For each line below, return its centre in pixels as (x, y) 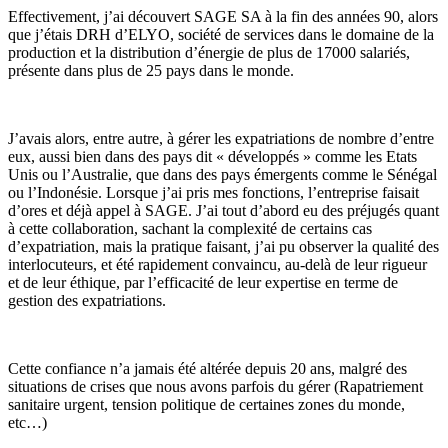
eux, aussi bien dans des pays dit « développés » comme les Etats (212, 156)
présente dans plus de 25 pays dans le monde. (151, 70)
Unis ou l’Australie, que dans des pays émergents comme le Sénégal (222, 174)
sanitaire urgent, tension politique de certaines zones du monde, (206, 404)
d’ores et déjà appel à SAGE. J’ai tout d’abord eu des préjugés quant (223, 210)
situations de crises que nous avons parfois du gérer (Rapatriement (215, 386)
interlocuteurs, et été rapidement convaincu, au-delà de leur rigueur (217, 264)
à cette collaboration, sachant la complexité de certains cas (190, 228)
